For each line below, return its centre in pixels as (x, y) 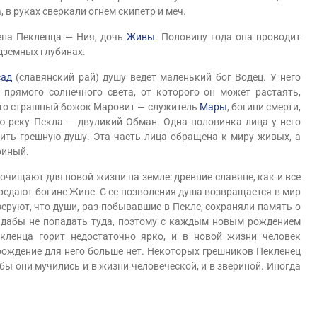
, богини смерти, (264, 107)
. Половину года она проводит (228, 37)
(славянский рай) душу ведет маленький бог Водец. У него (156, 77)
